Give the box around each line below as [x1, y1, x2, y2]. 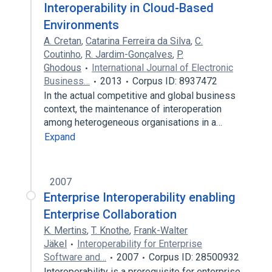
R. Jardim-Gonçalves [85, 49, 172, 60]
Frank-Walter [134, 225, 188, 236]
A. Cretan [44, 35, 81, 47]
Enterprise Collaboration [44, 207, 177, 222]
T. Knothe [91, 225, 129, 236]
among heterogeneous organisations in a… [44, 117, 225, 128]
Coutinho [44, 49, 81, 60]
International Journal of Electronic [92, 62, 233, 73]
